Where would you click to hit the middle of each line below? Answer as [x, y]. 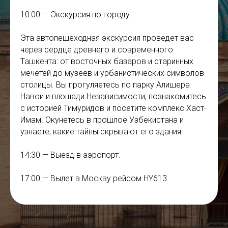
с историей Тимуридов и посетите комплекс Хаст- [113, 108]
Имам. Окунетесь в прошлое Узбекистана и [102, 120]
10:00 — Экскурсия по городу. [76, 14]
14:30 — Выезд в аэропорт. [70, 155]
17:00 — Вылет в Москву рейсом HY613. [95, 178]
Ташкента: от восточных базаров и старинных [107, 61]
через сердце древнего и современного [97, 49]
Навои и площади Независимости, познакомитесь [113, 96]
